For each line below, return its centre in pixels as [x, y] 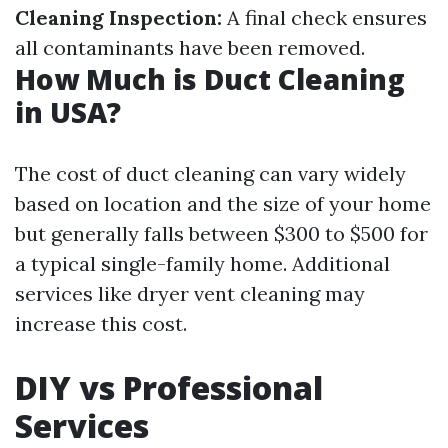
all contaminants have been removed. [190, 47]
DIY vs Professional [169, 387]
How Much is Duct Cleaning [210, 79]
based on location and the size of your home [223, 203]
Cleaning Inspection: [118, 17]
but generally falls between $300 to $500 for [221, 233]
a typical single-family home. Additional [202, 263]
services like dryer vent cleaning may [190, 293]
